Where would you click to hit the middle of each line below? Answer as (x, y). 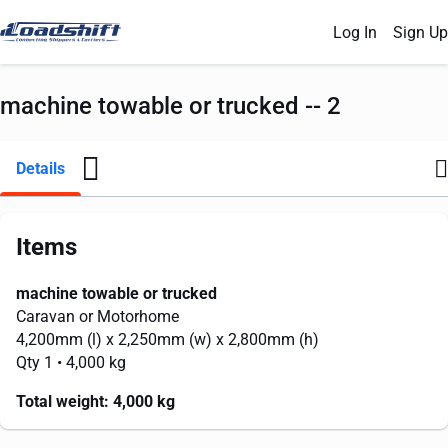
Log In (355, 32)
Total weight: (62, 401)
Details (40, 168)
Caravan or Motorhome (97, 316)
